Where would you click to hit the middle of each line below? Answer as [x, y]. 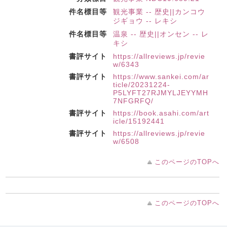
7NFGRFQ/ [133, 101]
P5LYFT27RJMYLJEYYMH [161, 93]
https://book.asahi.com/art [161, 113]
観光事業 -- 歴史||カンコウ [159, 12]
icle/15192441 [139, 121]
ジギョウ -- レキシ [145, 21]
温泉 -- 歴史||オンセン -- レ [161, 34]
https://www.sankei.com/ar [161, 77]
